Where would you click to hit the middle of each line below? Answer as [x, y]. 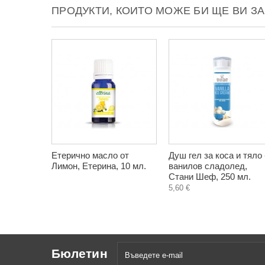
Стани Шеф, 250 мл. [210, 177]
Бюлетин [80, 253]
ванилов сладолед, [208, 166]
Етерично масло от [90, 155]
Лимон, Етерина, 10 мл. [99, 166]
